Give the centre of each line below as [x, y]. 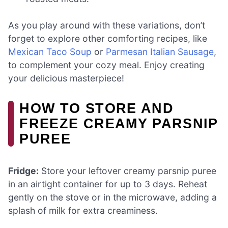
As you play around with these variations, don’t [107, 25]
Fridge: [23, 171]
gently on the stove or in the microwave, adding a [112, 197]
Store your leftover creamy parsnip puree [127, 171]
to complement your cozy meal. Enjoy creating [106, 65]
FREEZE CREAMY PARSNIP [119, 124]
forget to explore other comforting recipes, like [108, 39]
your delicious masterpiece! [66, 78]
